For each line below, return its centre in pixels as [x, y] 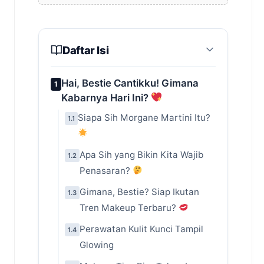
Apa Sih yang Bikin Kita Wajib [141, 154]
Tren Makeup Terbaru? [129, 207]
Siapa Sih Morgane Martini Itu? [144, 117]
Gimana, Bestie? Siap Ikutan [139, 192]
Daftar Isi [86, 50]
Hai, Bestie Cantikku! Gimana [130, 83]
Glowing [97, 245]
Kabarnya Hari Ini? [106, 98]
